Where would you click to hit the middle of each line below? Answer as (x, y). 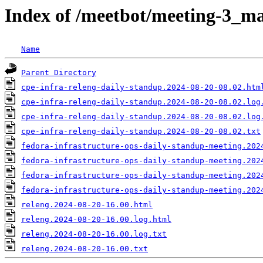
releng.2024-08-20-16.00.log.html (96, 220)
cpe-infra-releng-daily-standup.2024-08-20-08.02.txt (141, 131)
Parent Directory (59, 73)
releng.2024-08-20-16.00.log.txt (94, 234)
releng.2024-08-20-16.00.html (87, 205)
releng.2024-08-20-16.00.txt (85, 249)
